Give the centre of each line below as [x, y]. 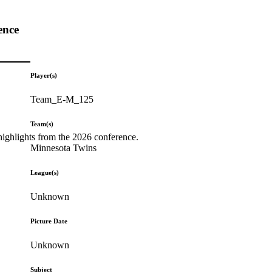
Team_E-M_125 [62, 99]
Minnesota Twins [64, 148]
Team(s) [42, 124]
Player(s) [44, 75]
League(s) [45, 172]
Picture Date [49, 221]
